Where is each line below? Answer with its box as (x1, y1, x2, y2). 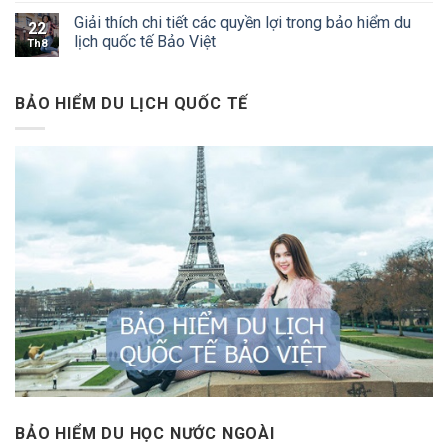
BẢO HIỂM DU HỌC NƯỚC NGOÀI (15, 423, 275, 443)
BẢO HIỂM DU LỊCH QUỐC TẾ (15, 94, 249, 114)
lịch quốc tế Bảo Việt (74, 32, 216, 52)
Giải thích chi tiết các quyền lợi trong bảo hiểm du (74, 13, 411, 33)
